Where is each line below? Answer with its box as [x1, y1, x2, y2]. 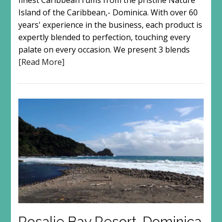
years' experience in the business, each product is [18, 19, 202, 31]
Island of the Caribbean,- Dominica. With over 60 [18, 7, 198, 18]
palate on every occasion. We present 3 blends [18, 44, 190, 55]
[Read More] [18, 56, 64, 68]
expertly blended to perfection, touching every [18, 32, 190, 43]
